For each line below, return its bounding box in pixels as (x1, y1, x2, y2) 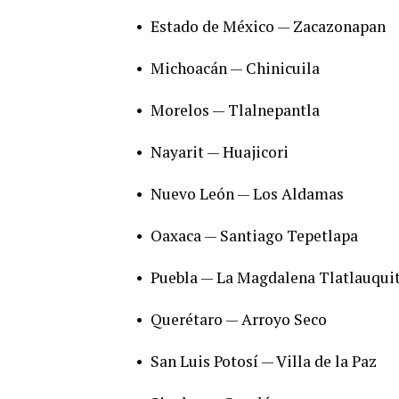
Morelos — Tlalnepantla (151, 99, 320, 120)
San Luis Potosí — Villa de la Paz (151, 350, 377, 371)
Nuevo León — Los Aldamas (151, 183, 344, 204)
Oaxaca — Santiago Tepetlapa (151, 224, 358, 246)
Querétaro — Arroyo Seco (151, 308, 327, 330)
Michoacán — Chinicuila (151, 57, 320, 78)
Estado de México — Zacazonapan (151, 15, 386, 37)
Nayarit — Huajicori (151, 141, 289, 162)
